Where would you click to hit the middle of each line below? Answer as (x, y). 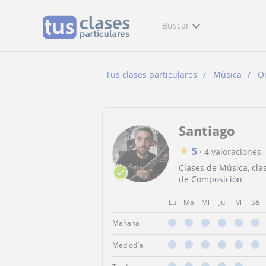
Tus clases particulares (151, 75)
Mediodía (128, 245)
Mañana (126, 223)
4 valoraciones (233, 152)
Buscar (176, 25)
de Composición (210, 179)
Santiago (207, 131)
